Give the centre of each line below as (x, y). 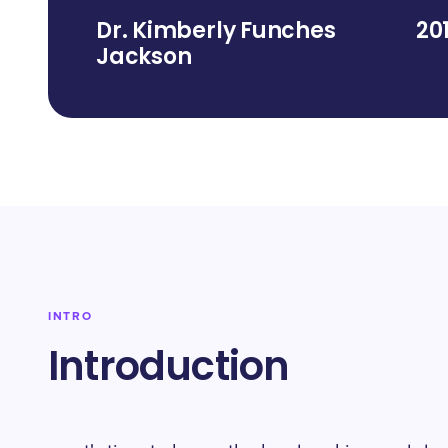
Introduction (169, 366)
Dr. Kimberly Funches (216, 30)
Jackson (144, 56)
